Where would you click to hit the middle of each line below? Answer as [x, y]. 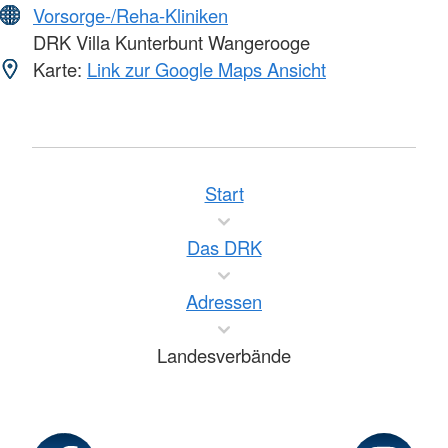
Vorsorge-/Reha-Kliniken [130, 15]
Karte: [57, 69]
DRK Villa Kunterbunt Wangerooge [169, 42]
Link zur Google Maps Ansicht [206, 69]
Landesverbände [224, 355]
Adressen [224, 301]
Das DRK [224, 247]
